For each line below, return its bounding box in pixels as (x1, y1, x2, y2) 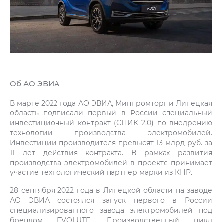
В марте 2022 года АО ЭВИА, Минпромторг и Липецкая (10, 98, 212, 108)
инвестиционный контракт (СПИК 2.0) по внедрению (10, 118, 212, 128)
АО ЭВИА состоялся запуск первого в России (10, 195, 212, 205)
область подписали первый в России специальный (10, 108, 212, 118)
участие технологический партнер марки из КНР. (10, 167, 192, 177)
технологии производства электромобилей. (10, 128, 212, 138)
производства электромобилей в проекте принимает (10, 158, 212, 167)
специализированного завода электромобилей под (10, 205, 212, 215)
